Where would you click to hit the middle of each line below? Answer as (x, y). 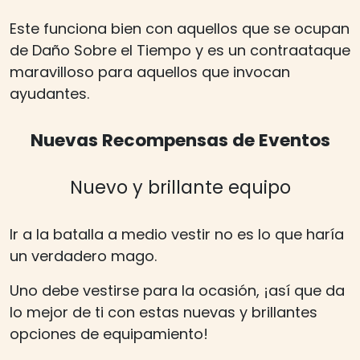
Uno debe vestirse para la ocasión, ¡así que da (177, 291)
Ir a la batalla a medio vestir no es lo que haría (177, 235)
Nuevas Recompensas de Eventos (180, 141)
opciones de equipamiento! (109, 334)
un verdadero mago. (83, 256)
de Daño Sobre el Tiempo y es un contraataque (180, 51)
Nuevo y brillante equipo (180, 188)
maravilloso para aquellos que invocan (150, 72)
